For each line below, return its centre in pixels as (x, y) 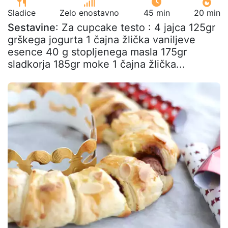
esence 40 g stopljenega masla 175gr (97, 52)
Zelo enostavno (90, 12)
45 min (156, 12)
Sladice (22, 12)
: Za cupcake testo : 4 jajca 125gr (135, 27)
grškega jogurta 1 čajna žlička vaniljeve (102, 39)
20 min (207, 12)
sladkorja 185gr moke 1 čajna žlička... (96, 64)
